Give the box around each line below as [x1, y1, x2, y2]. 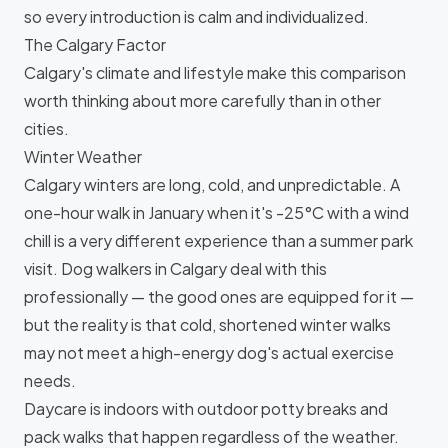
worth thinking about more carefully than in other [24, 90, 381, 111]
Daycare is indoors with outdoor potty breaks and [24, 398, 388, 419]
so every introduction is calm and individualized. [24, 6, 369, 27]
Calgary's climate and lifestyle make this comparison [24, 62, 406, 83]
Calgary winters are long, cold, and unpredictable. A [24, 174, 400, 195]
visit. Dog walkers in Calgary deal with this [24, 258, 327, 279]
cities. [24, 118, 69, 139]
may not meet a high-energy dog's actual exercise [24, 342, 394, 363]
